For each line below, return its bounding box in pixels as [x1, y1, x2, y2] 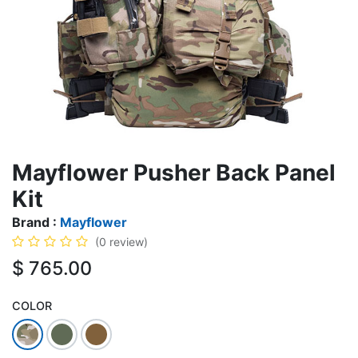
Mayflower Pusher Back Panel [12, 159, 336, 186]
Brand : [12, 214, 60, 230]
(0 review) [95, 235, 148, 249]
